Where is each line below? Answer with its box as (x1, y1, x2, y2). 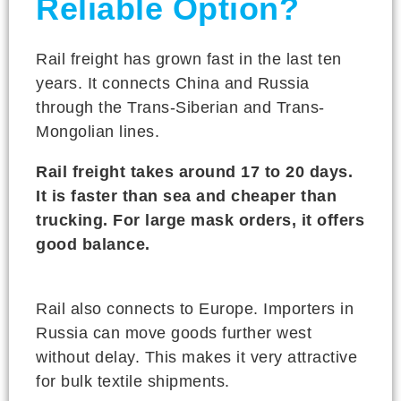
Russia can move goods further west (36, 323, 311, 342)
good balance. (36, 235, 150, 253)
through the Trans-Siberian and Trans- (36, 98, 325, 116)
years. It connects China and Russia (36, 73, 310, 92)
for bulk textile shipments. (36, 371, 230, 390)
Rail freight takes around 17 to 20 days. (36, 162, 353, 181)
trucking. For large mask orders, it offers (36, 210, 364, 229)
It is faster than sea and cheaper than (36, 186, 337, 205)
